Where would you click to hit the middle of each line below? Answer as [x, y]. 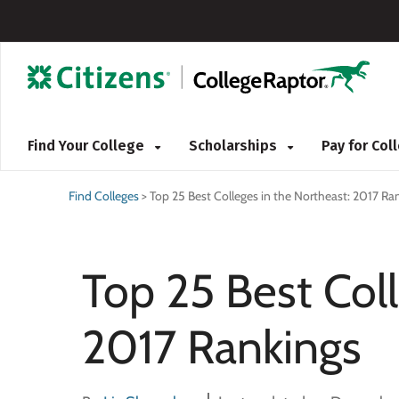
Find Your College [88, 146]
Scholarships [235, 146]
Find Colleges [104, 196]
